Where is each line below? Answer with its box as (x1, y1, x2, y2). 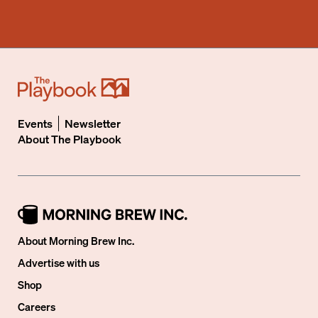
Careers (18, 300, 56, 314)
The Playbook (51, 131, 122, 146)
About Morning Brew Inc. (18, 234, 135, 248)
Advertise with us (18, 256, 100, 270)
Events (18, 116, 53, 131)
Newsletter (65, 116, 121, 131)
